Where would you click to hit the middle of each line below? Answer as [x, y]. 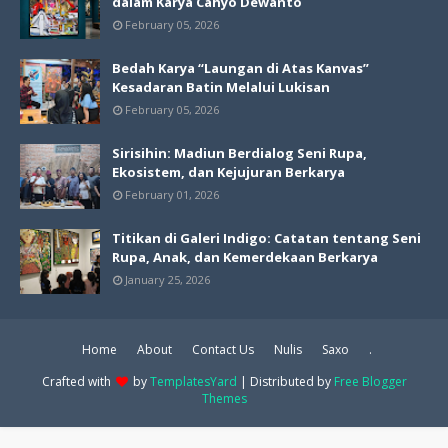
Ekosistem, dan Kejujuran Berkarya [228, 172]
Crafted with [77, 382]
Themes [224, 399]
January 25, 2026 [167, 280]
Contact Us [222, 350]
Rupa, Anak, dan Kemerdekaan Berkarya [245, 257]
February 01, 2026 [172, 195]
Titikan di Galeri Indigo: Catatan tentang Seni [266, 238]
